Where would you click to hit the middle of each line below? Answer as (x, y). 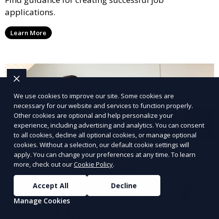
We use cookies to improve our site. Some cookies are (94, 96)
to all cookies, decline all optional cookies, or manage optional (105, 135)
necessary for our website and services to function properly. (103, 106)
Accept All (50, 186)
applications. (30, 12)
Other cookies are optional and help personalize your (93, 115)
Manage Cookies (42, 201)
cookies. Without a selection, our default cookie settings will (101, 145)
